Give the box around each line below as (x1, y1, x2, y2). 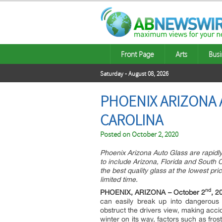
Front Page (121, 49, 154, 59)
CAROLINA (100, 111, 163, 130)
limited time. (100, 175, 138, 183)
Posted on (100, 130, 132, 139)
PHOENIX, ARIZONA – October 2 (100, 188, 206, 196)
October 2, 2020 (132, 130, 178, 139)
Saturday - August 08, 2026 (100, 70, 168, 78)
